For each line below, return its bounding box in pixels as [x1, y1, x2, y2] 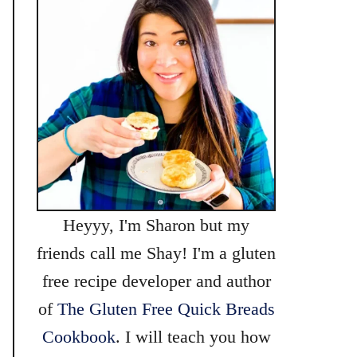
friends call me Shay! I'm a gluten [37, 243, 276, 263]
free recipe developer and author [41, 271, 271, 291]
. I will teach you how [115, 327, 271, 347]
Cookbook [41, 327, 116, 347]
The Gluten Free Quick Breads [57, 299, 275, 319]
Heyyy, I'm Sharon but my [63, 215, 249, 235]
